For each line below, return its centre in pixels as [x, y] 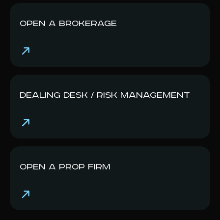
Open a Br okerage [68, 24]
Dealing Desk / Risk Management [105, 96]
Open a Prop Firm [65, 167]
